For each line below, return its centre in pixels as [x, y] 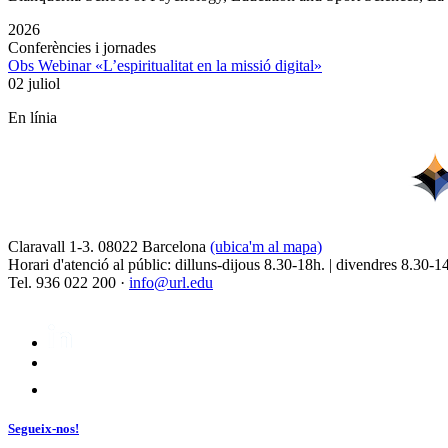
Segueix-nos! [43, 429]
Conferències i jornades [82, 47]
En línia [32, 117]
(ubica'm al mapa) [266, 246]
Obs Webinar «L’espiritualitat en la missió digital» [165, 65]
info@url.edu [171, 282]
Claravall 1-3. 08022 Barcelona [109, 246]
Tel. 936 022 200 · [68, 282]
